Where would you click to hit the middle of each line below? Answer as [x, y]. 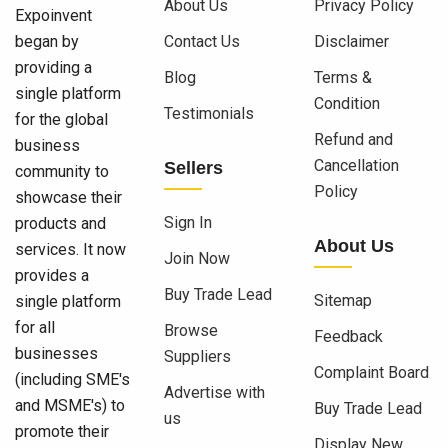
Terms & [342, 78]
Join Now [197, 259]
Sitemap [342, 301]
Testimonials [209, 114]
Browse [191, 331]
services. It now [70, 250]
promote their [62, 432]
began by [47, 42]
